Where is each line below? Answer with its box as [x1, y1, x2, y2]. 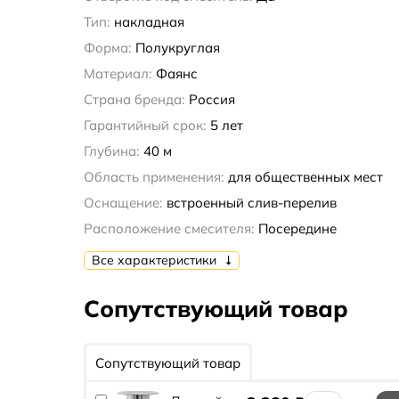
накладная [113, 13, 184, 31]
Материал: [83, 65, 151, 83]
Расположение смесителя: [83, 220, 254, 238]
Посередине [257, 220, 337, 238]
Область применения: [83, 168, 224, 186]
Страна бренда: [83, 91, 184, 109]
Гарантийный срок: [83, 117, 206, 134]
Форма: [83, 39, 131, 57]
